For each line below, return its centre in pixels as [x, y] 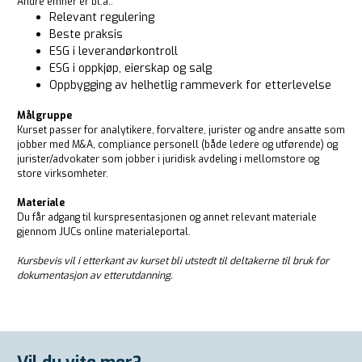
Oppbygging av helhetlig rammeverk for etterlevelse [190, 85]
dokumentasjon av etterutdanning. [95, 275]
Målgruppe [44, 115]
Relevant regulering [102, 17]
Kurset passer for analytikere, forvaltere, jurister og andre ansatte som [181, 130]
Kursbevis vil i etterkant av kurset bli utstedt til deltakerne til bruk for [173, 261]
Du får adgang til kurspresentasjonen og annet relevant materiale [167, 217]
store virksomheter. [63, 173]
